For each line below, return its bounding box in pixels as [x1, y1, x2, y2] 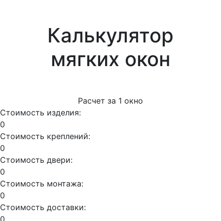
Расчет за [78, 96, 118, 106]
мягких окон [51, 47, 170, 71]
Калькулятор [47, 23, 174, 47]
